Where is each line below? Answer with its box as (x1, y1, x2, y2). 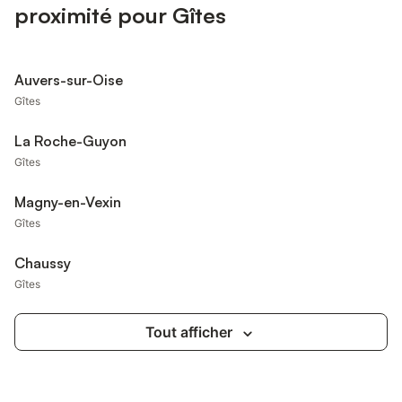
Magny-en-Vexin (14, 193, 122, 211)
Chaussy (14, 254, 71, 272)
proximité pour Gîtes (14, 2, 226, 29)
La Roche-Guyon (14, 132, 127, 150)
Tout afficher (144, 323, 232, 341)
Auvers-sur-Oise (14, 71, 123, 89)
